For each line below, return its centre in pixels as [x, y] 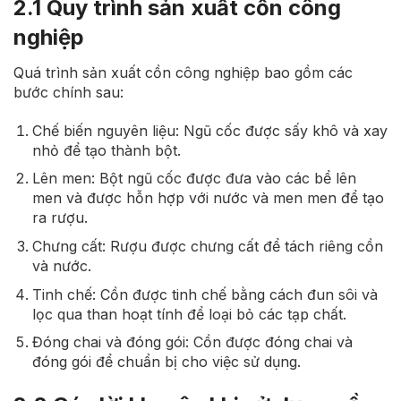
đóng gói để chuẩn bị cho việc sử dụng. [166, 362]
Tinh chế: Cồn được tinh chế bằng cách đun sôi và [205, 294]
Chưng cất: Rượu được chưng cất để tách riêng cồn [207, 246]
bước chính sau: [68, 92]
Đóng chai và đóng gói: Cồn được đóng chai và [192, 342]
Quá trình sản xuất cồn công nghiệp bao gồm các [183, 72]
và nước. [61, 265]
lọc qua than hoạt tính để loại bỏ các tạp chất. [189, 314]
